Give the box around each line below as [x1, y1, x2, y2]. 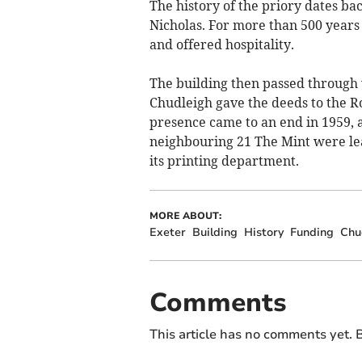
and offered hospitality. [149, 36, 294, 53]
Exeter [149, 224, 186, 240]
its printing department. [149, 152, 299, 169]
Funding [289, 224, 334, 240]
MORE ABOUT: [149, 208, 221, 222]
